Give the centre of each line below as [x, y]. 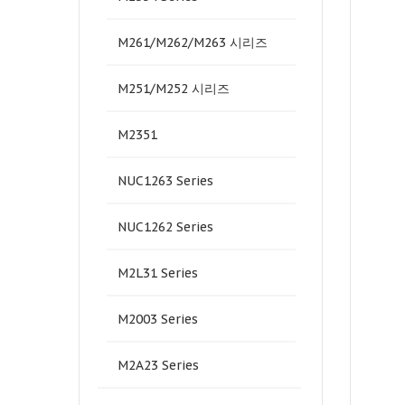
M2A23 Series [158, 365]
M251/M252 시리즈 [174, 89]
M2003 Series [158, 319]
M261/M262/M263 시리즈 [193, 42]
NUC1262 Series [165, 227]
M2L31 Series [158, 273]
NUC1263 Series [165, 181]
